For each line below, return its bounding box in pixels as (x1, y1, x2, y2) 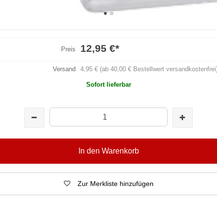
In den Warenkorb (78, 146, 139, 155)
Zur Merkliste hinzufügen (77, 179, 154, 187)
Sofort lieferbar (86, 80, 131, 88)
